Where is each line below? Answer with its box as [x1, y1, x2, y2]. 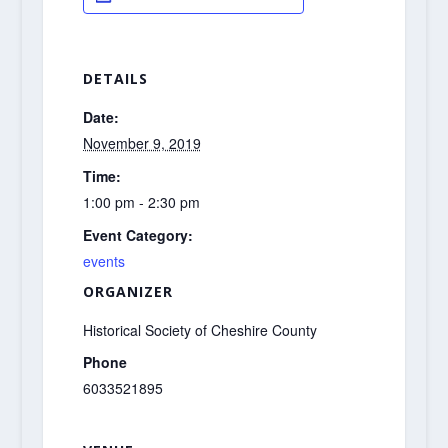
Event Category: [82, 224, 193, 245]
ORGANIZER [82, 281, 173, 301]
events [82, 250, 125, 271]
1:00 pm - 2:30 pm [82, 191, 200, 212]
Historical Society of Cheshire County [82, 319, 317, 340]
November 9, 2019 [82, 133, 201, 154]
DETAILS [82, 69, 148, 89]
